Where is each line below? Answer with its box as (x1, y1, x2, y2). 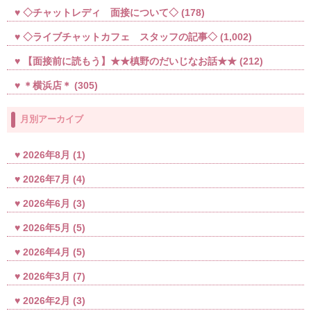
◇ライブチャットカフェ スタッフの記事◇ (23, 31, 218, 42)
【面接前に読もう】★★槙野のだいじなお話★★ (23, 56, 237, 67)
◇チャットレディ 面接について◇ (23, 6, 179, 18)
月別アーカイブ (20, 113, 84, 124)
